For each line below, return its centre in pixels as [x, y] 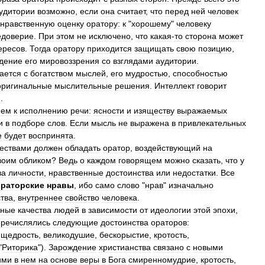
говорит [212, 86]
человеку [194, 24]
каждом [101, 160]
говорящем [140, 160]
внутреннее [40, 198]
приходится [109, 49]
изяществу [154, 111]
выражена [150, 123]
